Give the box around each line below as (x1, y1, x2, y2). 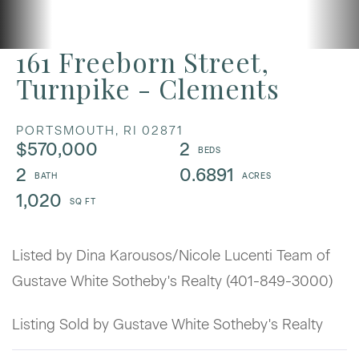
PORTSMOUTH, (16, 123, 119, 138)
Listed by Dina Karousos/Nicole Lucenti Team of (12, 246, 330, 264)
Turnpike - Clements (16, 70, 280, 106)
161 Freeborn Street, (16, 43, 269, 79)
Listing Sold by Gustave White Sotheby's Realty (12, 315, 323, 333)
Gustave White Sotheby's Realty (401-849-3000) (12, 272, 333, 290)
